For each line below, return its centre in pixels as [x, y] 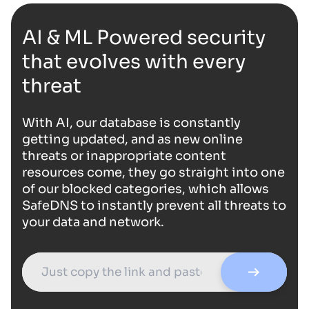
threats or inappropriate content [124, 156]
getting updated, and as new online [132, 139]
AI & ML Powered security [144, 37]
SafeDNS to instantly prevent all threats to [154, 205]
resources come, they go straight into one [153, 172]
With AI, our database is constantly [131, 122]
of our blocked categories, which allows [146, 189]
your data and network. [93, 222]
